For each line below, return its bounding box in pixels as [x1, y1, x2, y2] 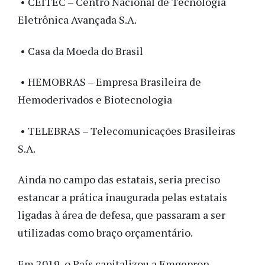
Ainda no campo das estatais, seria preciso [18, 172, 220, 187]
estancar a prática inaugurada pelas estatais [18, 190, 227, 205]
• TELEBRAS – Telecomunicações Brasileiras [18, 123, 235, 138]
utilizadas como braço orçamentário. [18, 225, 193, 240]
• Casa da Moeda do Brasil [18, 43, 143, 58]
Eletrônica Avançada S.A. [18, 12, 137, 27]
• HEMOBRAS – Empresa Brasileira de [18, 75, 201, 89]
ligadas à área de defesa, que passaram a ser [18, 208, 225, 222]
